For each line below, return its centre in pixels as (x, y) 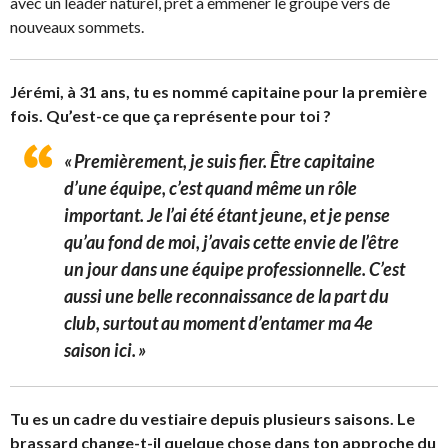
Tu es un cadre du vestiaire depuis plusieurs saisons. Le (212, 418)
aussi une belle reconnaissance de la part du (226, 295)
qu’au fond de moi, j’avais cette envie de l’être (231, 241)
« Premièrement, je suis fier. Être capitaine (219, 160)
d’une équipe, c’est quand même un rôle (210, 187)
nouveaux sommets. (77, 26)
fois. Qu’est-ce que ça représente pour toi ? (170, 115)
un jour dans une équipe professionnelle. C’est (234, 268)
